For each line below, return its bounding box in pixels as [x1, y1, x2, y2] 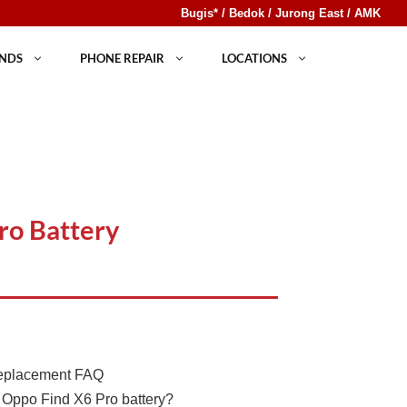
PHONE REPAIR [79, 51, 164, 66]
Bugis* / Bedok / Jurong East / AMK [180, 6, 381, 20]
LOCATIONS [221, 51, 287, 66]
